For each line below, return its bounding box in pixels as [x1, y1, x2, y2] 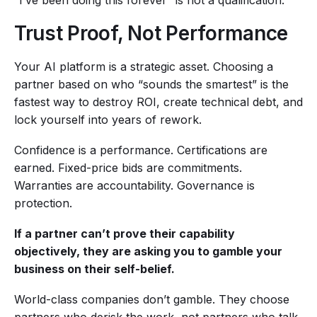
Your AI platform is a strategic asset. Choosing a [14, 59, 273, 74]
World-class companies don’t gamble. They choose [14, 292, 289, 307]
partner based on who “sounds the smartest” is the [14, 77, 289, 92]
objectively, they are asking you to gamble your [14, 244, 282, 259]
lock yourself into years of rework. [14, 113, 202, 127]
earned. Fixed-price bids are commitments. [14, 161, 242, 175]
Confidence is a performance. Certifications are [14, 143, 267, 158]
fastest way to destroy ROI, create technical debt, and [14, 95, 303, 110]
